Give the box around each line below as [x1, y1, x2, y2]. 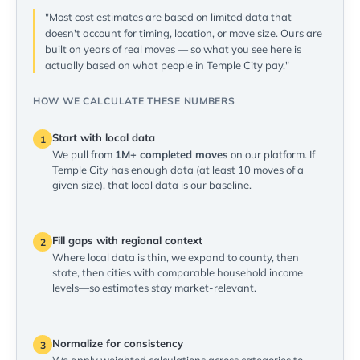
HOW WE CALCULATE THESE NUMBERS [33, 95, 235, 108]
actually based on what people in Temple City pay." [45, 59, 289, 72]
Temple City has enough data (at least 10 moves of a [52, 163, 304, 177]
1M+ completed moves [115, 148, 228, 162]
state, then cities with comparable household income [52, 266, 303, 280]
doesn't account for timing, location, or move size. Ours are [45, 27, 322, 40]
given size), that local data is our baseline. [52, 178, 252, 192]
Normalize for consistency [52, 337, 183, 350]
